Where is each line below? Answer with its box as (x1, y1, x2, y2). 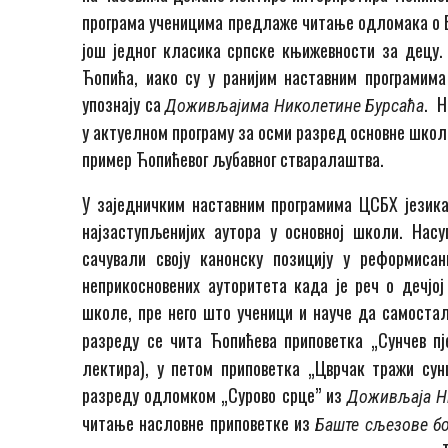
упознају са (82, 91, 166, 118)
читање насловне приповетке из (82, 410, 316, 437)
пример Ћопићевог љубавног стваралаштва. (82, 146, 385, 173)
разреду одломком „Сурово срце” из (82, 382, 347, 409)
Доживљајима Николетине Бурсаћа (165, 95, 425, 117)
